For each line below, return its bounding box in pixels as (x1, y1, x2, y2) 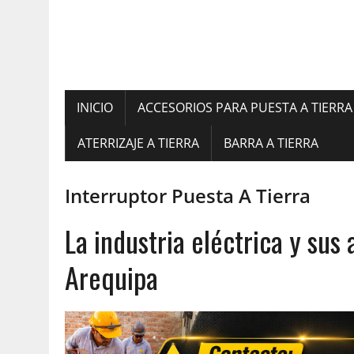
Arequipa (65, 256, 158, 298)
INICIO (77, 99, 113, 116)
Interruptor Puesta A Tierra (65, 183, 311, 209)
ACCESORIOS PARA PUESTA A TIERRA (137, 99, 352, 116)
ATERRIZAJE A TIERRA (77, 134, 199, 152)
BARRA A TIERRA (224, 134, 318, 152)
